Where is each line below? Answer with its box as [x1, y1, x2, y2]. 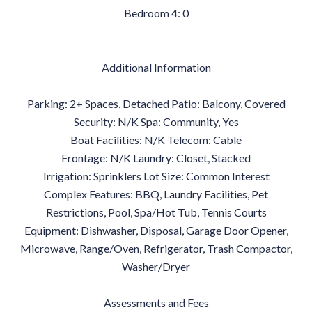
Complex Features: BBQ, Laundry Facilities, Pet [44, 187, 268, 201]
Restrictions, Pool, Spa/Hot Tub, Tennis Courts [45, 205, 267, 219]
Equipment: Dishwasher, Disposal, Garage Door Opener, [24, 224, 288, 237]
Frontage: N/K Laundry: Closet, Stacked [61, 151, 251, 164]
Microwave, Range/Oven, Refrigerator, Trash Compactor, [19, 242, 292, 255]
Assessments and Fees [103, 296, 209, 309]
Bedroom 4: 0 [123, 6, 189, 19]
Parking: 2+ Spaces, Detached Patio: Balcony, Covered [26, 97, 286, 110]
